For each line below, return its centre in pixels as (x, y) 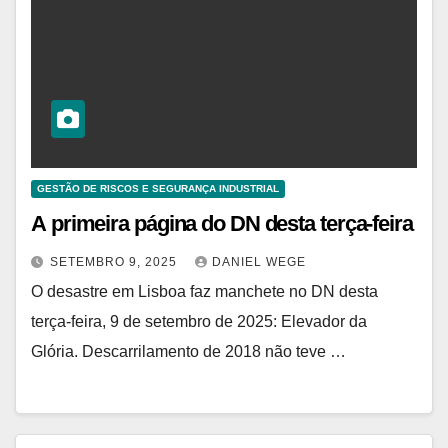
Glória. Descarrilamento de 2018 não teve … (188, 352)
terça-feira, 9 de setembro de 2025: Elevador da (199, 322)
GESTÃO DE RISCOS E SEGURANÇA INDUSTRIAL (158, 189)
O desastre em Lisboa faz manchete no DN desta (204, 292)
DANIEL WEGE (259, 262)
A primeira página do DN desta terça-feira (222, 224)
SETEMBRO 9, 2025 (115, 262)
